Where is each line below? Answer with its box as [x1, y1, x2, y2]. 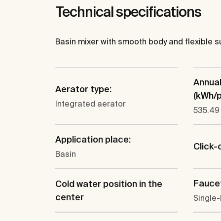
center [55, 191, 84, 202]
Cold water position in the [55, 178, 162, 189]
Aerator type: [55, 83, 111, 94]
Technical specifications [55, 4, 201, 19]
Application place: [55, 134, 131, 145]
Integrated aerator [55, 99, 126, 108]
